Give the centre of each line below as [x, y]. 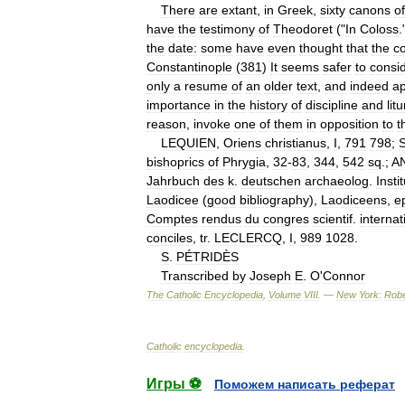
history [268, 104]
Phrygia [244, 161]
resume [206, 85]
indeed [369, 85]
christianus [296, 142]
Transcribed [195, 275]
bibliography [274, 199]
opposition [349, 123]
